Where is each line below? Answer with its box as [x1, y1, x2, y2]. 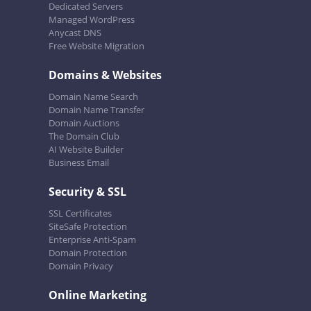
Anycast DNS [49, 26, 101, 40]
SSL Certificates [49, 207, 112, 220]
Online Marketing [49, 287, 146, 303]
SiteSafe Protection [49, 220, 127, 233]
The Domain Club [49, 130, 119, 143]
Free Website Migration [49, 40, 144, 53]
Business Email [49, 156, 109, 169]
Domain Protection [49, 246, 127, 260]
